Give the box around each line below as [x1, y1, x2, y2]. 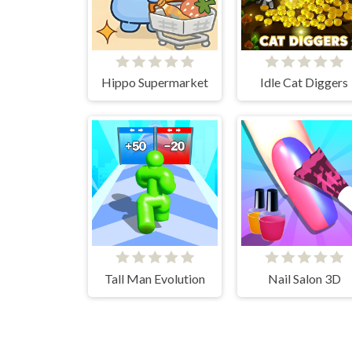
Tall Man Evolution [104, 270, 205, 286]
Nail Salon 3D [267, 270, 341, 286]
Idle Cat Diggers [260, 75, 348, 90]
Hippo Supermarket [101, 75, 208, 90]
